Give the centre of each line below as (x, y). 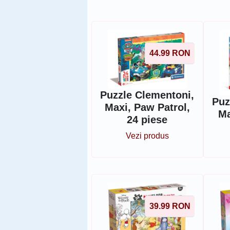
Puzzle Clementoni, (147, 95)
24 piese (147, 119)
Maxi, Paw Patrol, (147, 107)
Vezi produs (147, 136)
